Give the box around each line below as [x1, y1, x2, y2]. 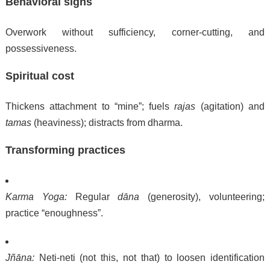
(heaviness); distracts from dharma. [31, 118, 183, 128]
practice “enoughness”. [5, 208, 103, 219]
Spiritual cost [5, 70, 74, 83]
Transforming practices [5, 144, 125, 157]
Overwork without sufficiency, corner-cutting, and [5, 27, 265, 38]
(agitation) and [195, 101, 265, 112]
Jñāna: [5, 253, 34, 263]
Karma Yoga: [5, 192, 67, 202]
